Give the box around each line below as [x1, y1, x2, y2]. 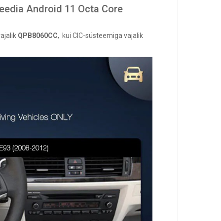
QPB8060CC [18, 32, 58, 39]
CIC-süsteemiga [73, 32, 122, 39]
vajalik [122, 32, 143, 39]
